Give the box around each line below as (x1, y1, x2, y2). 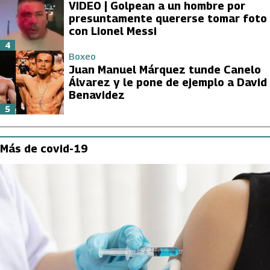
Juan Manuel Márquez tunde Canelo (69, 63, 261, 76)
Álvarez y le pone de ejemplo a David (69, 75, 267, 89)
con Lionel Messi (69, 24, 157, 37)
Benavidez (69, 88, 125, 101)
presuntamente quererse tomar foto (69, 11, 267, 25)
